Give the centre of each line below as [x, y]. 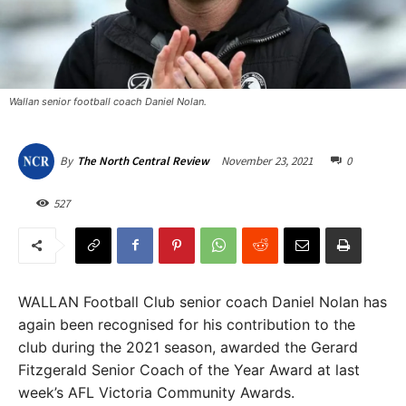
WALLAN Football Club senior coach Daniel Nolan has [203, 301]
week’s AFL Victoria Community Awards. [156, 392]
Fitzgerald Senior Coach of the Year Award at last [189, 369]
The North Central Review [143, 160]
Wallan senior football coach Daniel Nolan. [108, 101]
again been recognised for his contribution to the [187, 324]
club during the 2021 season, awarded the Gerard [188, 347]
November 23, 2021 [267, 160]
